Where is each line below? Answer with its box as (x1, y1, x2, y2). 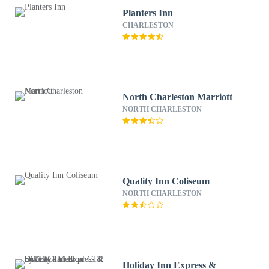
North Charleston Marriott (122, 92, 233, 102)
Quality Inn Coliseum (122, 176, 210, 186)
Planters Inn (122, 8, 174, 18)
